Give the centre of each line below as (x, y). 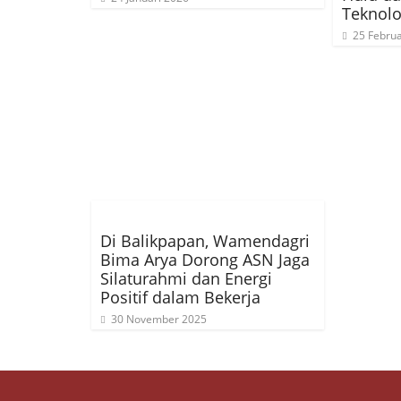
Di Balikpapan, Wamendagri (205, 241)
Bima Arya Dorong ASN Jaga (205, 260)
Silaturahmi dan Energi (186, 278)
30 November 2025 (159, 319)
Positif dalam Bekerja (180, 297)
